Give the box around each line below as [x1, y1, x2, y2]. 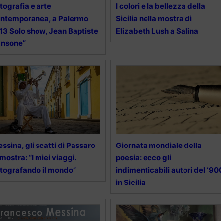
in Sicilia [115, 178, 146, 187]
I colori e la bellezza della [115, 1, 205, 11]
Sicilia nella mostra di [115, 14, 192, 24]
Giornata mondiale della [115, 141, 202, 150]
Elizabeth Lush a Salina [115, 26, 198, 36]
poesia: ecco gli [115, 153, 171, 163]
